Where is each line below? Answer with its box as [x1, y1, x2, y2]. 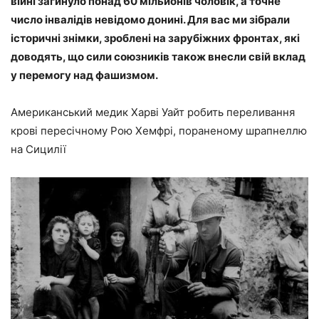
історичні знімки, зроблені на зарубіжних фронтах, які [11, 31, 300, 46]
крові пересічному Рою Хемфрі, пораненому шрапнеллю [11, 124, 307, 138]
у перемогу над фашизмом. [11, 68, 158, 83]
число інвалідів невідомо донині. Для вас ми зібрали [11, 13, 290, 27]
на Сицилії [11, 142, 66, 157]
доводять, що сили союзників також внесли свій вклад [11, 50, 305, 64]
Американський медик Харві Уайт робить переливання [11, 105, 295, 120]
